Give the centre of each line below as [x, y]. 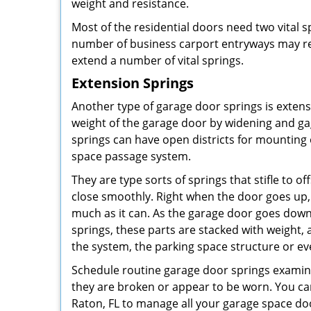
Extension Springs [133, 83]
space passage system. [131, 156]
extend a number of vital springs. [158, 60]
